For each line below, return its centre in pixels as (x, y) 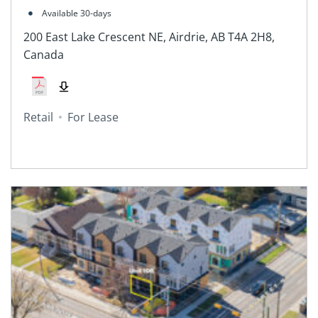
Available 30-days (76, 13)
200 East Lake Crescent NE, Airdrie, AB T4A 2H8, (149, 37)
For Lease (93, 117)
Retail (38, 117)
